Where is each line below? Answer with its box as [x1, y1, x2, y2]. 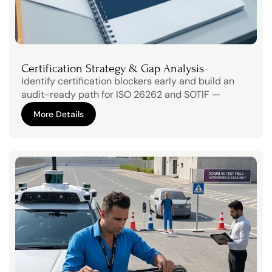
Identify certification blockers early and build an [21, 75, 234, 87]
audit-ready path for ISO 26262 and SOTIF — [21, 88, 220, 101]
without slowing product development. [21, 101, 192, 114]
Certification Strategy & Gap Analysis [21, 61, 204, 75]
